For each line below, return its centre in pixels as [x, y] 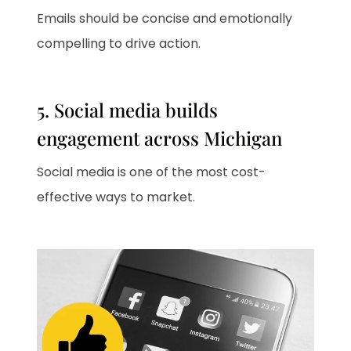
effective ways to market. [116, 197]
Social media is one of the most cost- [152, 172]
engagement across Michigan [160, 138]
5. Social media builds [128, 110]
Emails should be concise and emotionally [165, 19]
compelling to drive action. [119, 44]
